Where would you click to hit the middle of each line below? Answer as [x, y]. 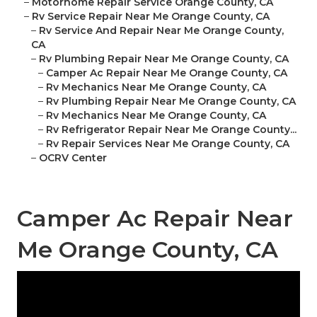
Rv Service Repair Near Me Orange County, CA [151, 17]
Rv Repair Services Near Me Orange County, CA [168, 144]
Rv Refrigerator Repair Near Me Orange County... [171, 130]
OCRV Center [73, 158]
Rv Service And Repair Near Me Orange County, [161, 31]
